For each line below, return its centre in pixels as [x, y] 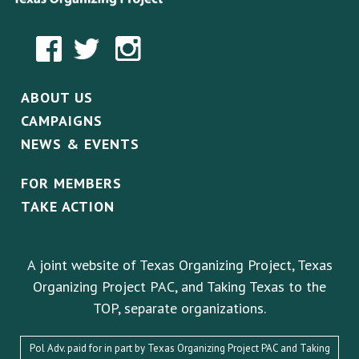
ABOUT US [57, 97]
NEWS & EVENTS [80, 143]
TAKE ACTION [68, 206]
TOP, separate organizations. [179, 308]
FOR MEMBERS [71, 183]
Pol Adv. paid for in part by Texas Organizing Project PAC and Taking [179, 348]
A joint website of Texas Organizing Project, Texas [179, 264]
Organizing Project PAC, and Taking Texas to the [179, 286]
